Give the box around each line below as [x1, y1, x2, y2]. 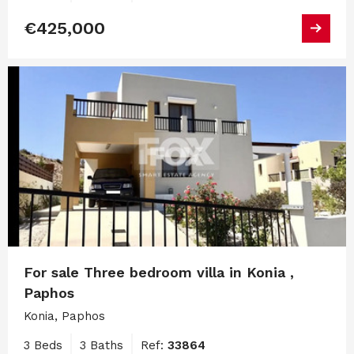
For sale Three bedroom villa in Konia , [24, 263, 294, 281]
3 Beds [24, 337, 62, 352]
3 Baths [80, 337, 123, 352]
